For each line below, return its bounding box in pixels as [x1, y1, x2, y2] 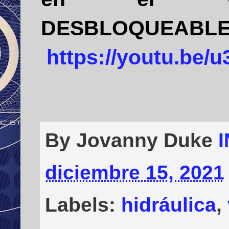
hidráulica [121, 193, 216, 216]
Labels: [45, 193, 121, 216]
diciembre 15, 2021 [45, 161, 224, 184]
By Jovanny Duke [45, 128, 218, 151]
